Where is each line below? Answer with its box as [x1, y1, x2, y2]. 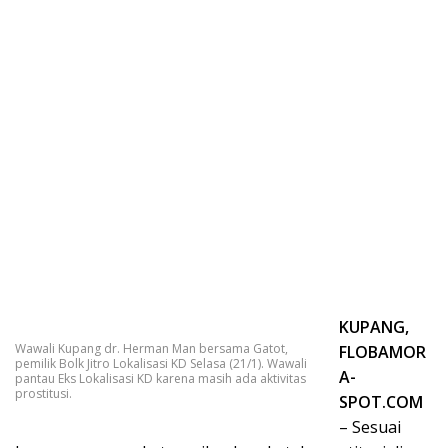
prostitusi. [15, 385, 72, 403]
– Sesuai [339, 416, 401, 439]
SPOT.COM [339, 391, 423, 414]
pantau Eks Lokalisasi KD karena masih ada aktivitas [15, 370, 306, 388]
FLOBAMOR [339, 341, 426, 364]
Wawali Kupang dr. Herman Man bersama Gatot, [15, 340, 288, 358]
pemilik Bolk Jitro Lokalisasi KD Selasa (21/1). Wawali [15, 355, 307, 373]
